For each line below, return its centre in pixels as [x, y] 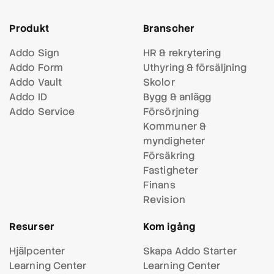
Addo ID [28, 97]
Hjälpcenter [37, 251]
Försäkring [169, 156]
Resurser [32, 227]
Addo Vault [35, 83]
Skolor [159, 83]
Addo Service [42, 112]
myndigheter [174, 141]
